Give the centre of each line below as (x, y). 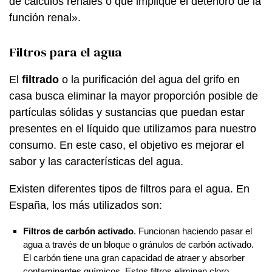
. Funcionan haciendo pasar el (192, 231)
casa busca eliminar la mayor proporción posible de (134, 96)
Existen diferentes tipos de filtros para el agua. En (129, 189)
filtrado (40, 79)
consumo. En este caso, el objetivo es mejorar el (127, 145)
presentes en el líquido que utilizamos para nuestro (133, 128)
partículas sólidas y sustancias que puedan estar (127, 112)
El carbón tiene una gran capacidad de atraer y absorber (134, 257)
